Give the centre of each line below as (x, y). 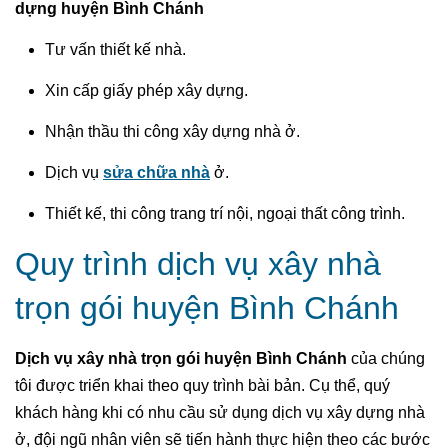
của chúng (386, 358)
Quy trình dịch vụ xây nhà (198, 263)
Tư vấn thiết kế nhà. (115, 49)
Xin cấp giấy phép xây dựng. (146, 90)
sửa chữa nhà (156, 172)
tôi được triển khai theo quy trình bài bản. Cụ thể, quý (202, 385)
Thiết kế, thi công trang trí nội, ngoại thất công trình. (225, 213)
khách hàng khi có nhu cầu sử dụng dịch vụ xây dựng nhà (220, 412)
